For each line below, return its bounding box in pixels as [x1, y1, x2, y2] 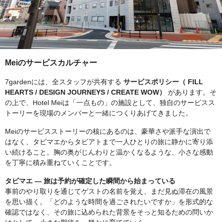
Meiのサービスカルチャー [5, 58, 97, 67]
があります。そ [166, 88, 217, 96]
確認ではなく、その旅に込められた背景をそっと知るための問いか [5, 208, 213, 216]
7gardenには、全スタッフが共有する [5, 78, 123, 86]
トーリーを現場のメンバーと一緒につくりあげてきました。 [5, 109, 192, 117]
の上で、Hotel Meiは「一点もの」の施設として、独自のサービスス [5, 99, 215, 107]
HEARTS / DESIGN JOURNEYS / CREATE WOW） [5, 88, 166, 96]
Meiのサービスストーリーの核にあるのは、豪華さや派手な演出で [5, 127, 211, 135]
